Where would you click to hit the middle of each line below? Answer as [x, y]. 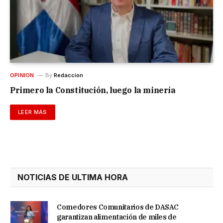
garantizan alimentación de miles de [117, 217]
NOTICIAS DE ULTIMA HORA [73, 177]
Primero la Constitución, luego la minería [93, 90]
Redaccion [68, 75]
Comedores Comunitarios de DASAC [118, 207]
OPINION [22, 75]
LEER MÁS [33, 112]
